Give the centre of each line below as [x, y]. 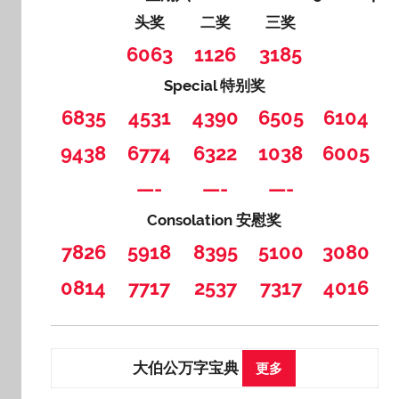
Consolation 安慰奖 [215, 220]
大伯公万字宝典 [187, 367]
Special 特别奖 [214, 86]
